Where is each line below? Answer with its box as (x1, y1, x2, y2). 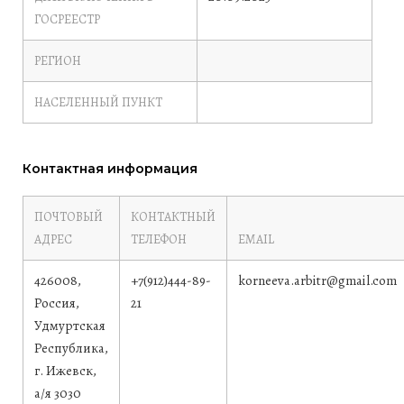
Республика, (34, 339, 108, 357)
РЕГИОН (34, 52, 81, 69)
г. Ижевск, (34, 362, 96, 380)
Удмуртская (34, 317, 106, 335)
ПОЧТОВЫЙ (34, 208, 103, 225)
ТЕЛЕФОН (131, 231, 187, 248)
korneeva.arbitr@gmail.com (238, 271, 397, 289)
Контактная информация (23, 161, 197, 177)
